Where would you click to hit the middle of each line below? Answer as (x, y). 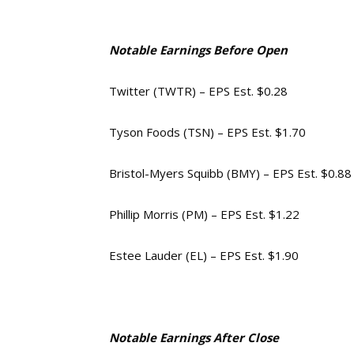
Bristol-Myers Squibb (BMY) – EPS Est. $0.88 (230, 173)
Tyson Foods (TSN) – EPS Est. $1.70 (207, 132)
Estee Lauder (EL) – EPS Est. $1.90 (204, 255)
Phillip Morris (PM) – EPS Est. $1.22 (204, 214)
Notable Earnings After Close (194, 337)
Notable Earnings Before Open (198, 50)
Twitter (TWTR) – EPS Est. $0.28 (198, 91)
